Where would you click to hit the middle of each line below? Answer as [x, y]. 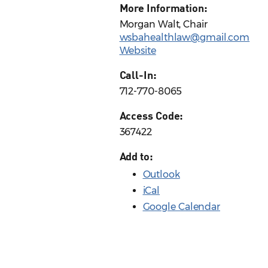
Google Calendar [181, 207]
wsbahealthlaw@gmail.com [185, 38]
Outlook [161, 175]
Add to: [136, 156]
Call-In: [138, 75]
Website [138, 51]
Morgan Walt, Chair [163, 25]
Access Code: [151, 116]
